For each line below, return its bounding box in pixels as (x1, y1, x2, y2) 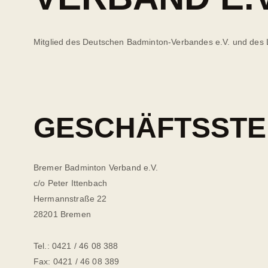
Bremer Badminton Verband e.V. (33, 163, 159, 173)
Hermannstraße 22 (33, 194, 107, 204)
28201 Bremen (33, 209, 91, 220)
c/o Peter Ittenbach (33, 178, 108, 188)
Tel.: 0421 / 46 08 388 (33, 240, 121, 251)
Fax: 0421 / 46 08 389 (33, 256, 120, 266)
